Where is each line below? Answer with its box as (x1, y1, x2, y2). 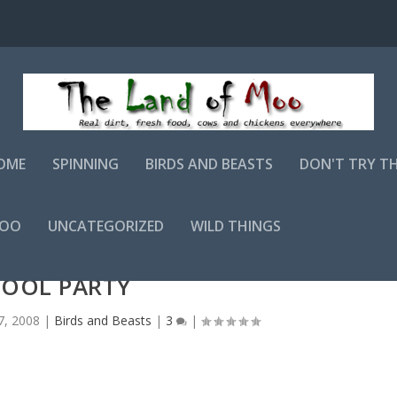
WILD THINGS (191, 215, 282, 236)
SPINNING (52, 153, 120, 174)
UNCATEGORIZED (48, 215, 165, 236)
